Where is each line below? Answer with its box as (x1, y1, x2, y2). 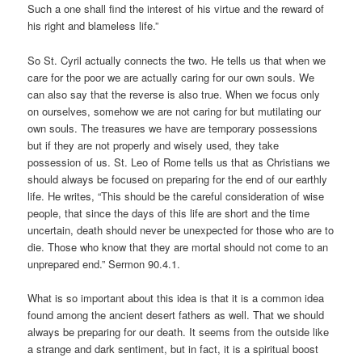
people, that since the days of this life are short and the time (27, 204, 310, 221)
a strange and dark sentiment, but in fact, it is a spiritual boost (27, 340, 319, 356)
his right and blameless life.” (27, 18, 159, 34)
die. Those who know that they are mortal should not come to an (27, 238, 329, 255)
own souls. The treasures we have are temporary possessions (27, 120, 318, 136)
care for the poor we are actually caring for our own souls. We (27, 69, 315, 85)
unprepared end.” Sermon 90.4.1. (27, 255, 181, 271)
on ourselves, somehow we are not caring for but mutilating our (27, 103, 322, 119)
